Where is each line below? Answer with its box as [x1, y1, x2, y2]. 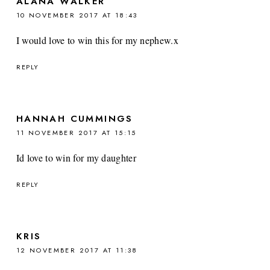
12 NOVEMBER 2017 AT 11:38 [16, 245, 138, 255]
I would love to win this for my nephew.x [16, 33, 178, 46]
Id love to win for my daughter [16, 151, 136, 164]
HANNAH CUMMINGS [16, 111, 133, 125]
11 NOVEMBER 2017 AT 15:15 [16, 127, 137, 137]
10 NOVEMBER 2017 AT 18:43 [16, 10, 138, 20]
